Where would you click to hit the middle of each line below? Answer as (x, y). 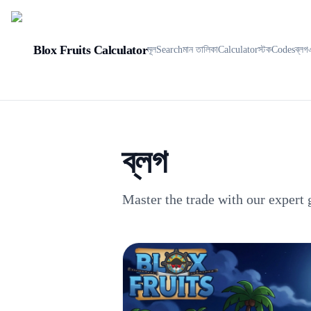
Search (170, 50)
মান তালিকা (201, 50)
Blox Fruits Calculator (91, 50)
